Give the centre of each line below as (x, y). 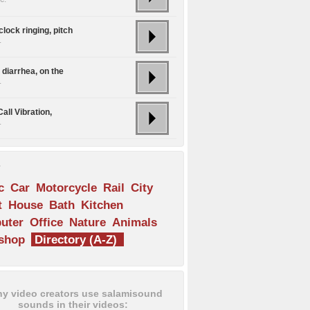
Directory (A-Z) (76, 240)
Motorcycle (66, 188)
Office (46, 222)
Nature (88, 222)
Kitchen (102, 205)
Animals (135, 222)
